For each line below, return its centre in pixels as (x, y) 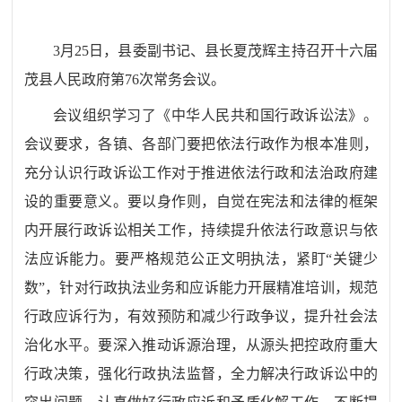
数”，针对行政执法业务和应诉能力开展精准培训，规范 (201, 288)
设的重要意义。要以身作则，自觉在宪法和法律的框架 (201, 202)
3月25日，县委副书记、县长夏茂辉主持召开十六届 (215, 51)
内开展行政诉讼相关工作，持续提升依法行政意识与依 (201, 231)
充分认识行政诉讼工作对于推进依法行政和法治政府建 (201, 173)
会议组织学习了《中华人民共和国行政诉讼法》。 (215, 116)
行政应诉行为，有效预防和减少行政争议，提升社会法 (201, 317)
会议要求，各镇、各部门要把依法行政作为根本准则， (201, 144)
